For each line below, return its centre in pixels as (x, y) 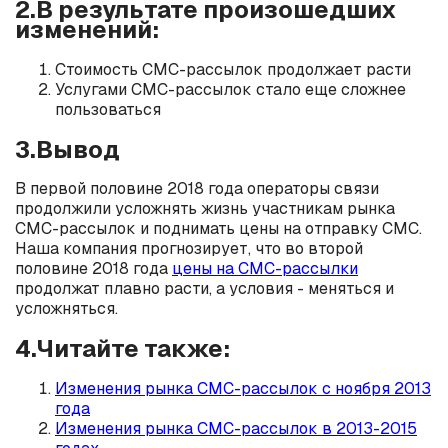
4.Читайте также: (122, 349)
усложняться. (66, 309)
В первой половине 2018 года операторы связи (197, 189)
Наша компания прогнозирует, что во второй (189, 249)
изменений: (87, 29)
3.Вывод (67, 149)
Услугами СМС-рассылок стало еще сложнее (230, 89)
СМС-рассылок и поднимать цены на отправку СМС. (218, 229)
